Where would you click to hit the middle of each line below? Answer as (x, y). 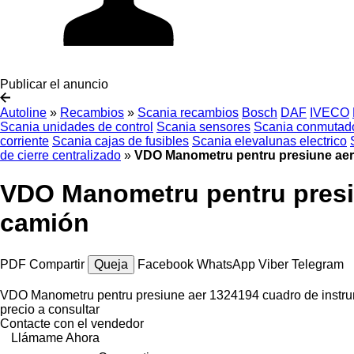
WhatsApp (228, 264)
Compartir (57, 264)
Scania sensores (203, 127)
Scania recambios (188, 113)
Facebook (167, 264)
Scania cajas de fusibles (121, 141)
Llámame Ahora (55, 337)
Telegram (318, 264)
